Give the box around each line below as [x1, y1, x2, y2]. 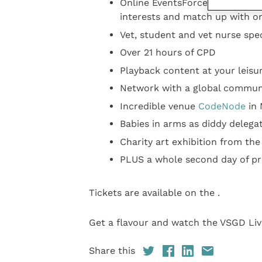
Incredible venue [119, 100, 198, 112]
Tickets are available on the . [88, 187, 220, 199]
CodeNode [198, 100, 246, 112]
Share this [88, 245, 135, 257]
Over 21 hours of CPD [119, 47, 216, 58]
